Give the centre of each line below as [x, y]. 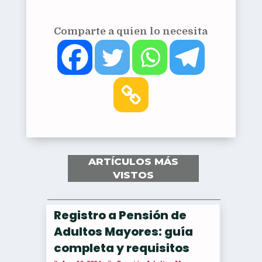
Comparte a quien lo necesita [131, 31]
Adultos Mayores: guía [123, 231]
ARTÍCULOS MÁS [133, 161]
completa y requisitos [121, 248]
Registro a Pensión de [120, 215]
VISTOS [133, 175]
